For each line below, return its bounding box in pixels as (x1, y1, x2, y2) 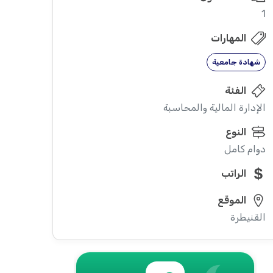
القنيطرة (230, 211, 266, 223)
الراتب (221, 168, 246, 179)
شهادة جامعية (211, 58, 260, 66)
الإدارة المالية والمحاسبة (163, 102, 266, 113)
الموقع (217, 194, 246, 206)
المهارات (210, 32, 246, 44)
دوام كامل (224, 143, 266, 155)
